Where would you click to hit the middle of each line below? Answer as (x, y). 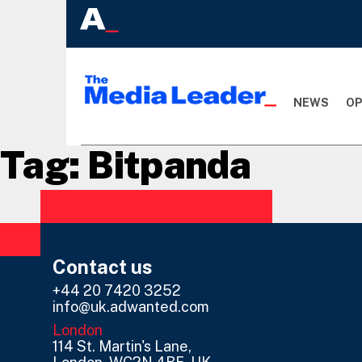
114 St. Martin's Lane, (122, 347)
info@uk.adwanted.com (131, 307)
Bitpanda (169, 165)
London (78, 330)
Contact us (103, 267)
